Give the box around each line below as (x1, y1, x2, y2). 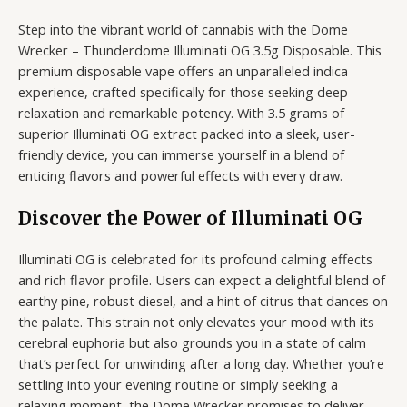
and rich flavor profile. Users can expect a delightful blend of (18, 271, 385, 290)
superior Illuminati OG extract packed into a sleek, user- (18, 124, 355, 143)
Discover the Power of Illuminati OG (18, 207, 362, 231)
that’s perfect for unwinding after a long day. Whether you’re (18, 354, 384, 373)
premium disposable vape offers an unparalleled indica (18, 61, 348, 80)
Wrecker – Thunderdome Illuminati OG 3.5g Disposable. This (18, 40, 382, 59)
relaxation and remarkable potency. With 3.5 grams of (18, 103, 344, 122)
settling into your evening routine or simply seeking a (18, 375, 338, 394)
